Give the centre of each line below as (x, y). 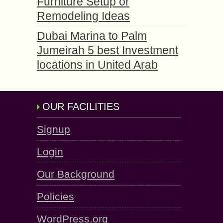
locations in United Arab (97, 65)
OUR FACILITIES (81, 107)
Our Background (76, 174)
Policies (56, 196)
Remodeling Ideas (83, 16)
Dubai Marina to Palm (92, 36)
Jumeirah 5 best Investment (108, 50)
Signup (54, 129)
